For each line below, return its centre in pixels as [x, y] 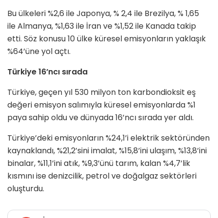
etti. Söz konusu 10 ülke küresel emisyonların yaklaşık [107, 38]
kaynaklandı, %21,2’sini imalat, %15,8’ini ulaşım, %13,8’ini [107, 150]
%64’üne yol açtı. [39, 51]
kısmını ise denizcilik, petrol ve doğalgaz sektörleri [102, 176]
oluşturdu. [26, 188]
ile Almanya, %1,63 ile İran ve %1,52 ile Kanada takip [102, 26]
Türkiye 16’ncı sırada [47, 72]
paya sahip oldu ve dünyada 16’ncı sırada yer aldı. [100, 117]
